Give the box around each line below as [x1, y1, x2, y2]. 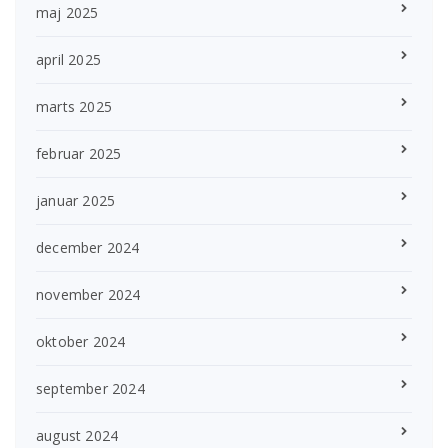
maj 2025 [36, 3, 99, 23]
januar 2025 [36, 191, 116, 211]
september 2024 [36, 379, 145, 399]
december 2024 [36, 238, 140, 258]
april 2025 [36, 50, 101, 70]
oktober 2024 [36, 332, 126, 352]
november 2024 [36, 285, 141, 305]
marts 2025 [36, 97, 112, 117]
